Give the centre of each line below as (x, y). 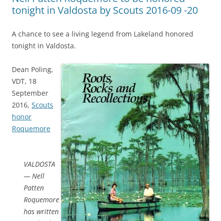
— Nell (34, 176)
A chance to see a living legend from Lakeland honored (103, 34)
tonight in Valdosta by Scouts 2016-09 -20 (105, 10)
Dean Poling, (33, 69)
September (30, 93)
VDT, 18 (24, 81)
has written (41, 211)
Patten (34, 187)
